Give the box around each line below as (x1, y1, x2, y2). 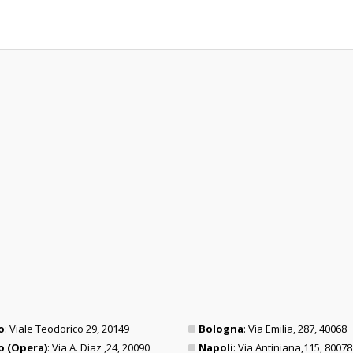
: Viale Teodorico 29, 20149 (4, 321, 129, 336)
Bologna (199, 321, 243, 336)
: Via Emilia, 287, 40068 (243, 321, 347, 336)
